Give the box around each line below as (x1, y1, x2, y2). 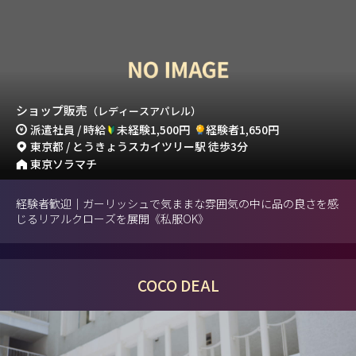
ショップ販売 (16, 101, 87, 118)
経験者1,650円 (205, 121, 279, 137)
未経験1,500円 (117, 121, 191, 137)
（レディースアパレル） (87, 103, 201, 118)
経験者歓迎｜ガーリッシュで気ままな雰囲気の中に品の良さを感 (16, 195, 339, 212)
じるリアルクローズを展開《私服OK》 (16, 211, 209, 227)
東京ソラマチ (30, 156, 98, 172)
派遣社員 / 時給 (30, 121, 106, 137)
